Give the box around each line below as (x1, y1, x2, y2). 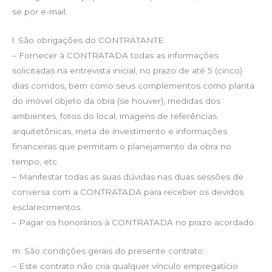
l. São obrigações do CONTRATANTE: (12, 35, 166, 45)
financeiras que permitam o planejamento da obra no (12, 141, 231, 151)
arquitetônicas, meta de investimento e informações (12, 126, 227, 136)
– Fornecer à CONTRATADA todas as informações (12, 50, 219, 60)
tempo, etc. (12, 156, 59, 166)
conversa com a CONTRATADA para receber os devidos (12, 186, 243, 197)
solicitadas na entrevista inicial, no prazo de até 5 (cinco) (12, 65, 242, 75)
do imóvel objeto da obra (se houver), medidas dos (12, 95, 220, 106)
